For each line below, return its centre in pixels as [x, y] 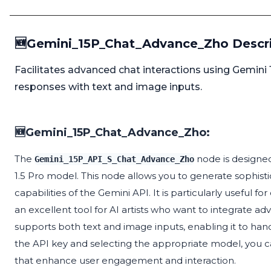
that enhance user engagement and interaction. [125, 261]
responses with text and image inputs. [108, 87]
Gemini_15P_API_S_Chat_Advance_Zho [114, 159]
